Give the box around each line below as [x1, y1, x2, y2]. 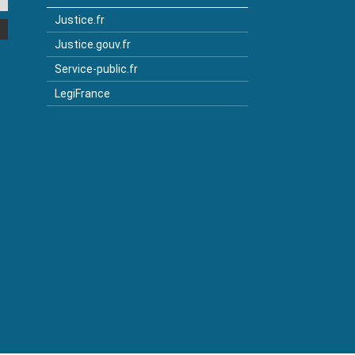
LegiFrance [54, 87, 110, 100]
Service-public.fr [54, 63, 138, 75]
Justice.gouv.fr [54, 38, 131, 51]
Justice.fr [54, 13, 105, 26]
